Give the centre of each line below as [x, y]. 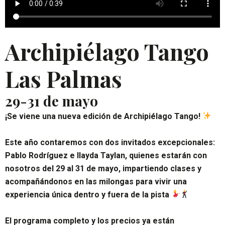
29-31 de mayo [51, 100]
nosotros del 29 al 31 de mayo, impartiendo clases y [103, 168]
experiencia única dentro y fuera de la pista [88, 194]
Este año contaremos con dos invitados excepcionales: [110, 142]
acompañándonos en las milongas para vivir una [96, 181]
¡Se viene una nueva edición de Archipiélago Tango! [104, 116]
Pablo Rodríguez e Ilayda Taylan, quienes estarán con [106, 155]
